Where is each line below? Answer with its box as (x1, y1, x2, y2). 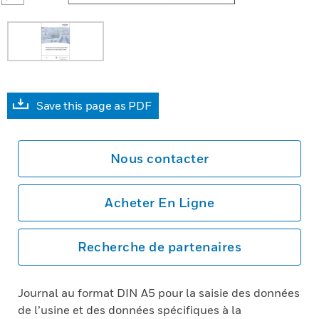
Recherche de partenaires (78, 239, 241, 254)
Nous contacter (110, 151, 209, 166)
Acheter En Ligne (105, 195, 214, 210)
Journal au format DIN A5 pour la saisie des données (18, 286, 300, 300)
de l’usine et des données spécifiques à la (18, 303, 241, 317)
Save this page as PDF (36, 98, 152, 113)
